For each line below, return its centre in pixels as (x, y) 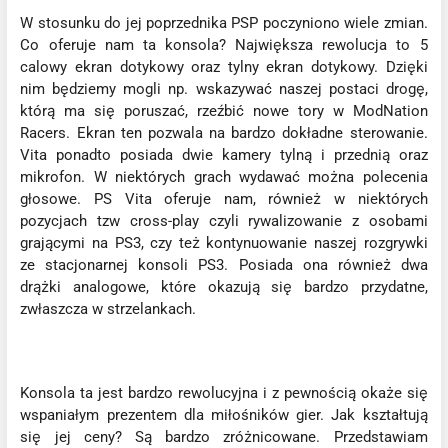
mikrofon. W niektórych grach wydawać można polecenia (224, 176)
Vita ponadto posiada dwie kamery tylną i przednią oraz (224, 154)
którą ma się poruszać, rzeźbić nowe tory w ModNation (224, 110)
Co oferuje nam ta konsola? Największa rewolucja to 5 (224, 44)
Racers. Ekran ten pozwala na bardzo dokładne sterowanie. (224, 132)
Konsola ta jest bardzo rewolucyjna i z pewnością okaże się (224, 392)
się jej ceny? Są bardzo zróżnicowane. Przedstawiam (224, 436)
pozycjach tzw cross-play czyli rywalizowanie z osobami (224, 220)
